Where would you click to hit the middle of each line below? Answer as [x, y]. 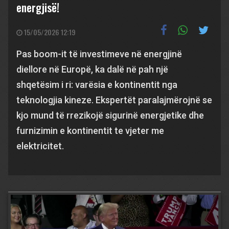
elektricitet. [40, 146]
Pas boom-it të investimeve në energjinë [99, 54]
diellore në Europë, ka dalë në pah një [92, 69]
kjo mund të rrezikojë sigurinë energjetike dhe [110, 115]
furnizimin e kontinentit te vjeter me [90, 131]
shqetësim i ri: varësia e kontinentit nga [97, 85]
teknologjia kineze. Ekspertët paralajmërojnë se [114, 100]
